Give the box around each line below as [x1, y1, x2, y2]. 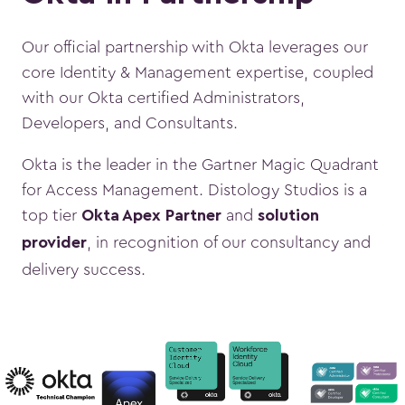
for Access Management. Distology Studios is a [22, 182, 367, 199]
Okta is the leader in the [22, 156, 202, 174]
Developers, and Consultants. [22, 115, 238, 132]
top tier [22, 207, 81, 224]
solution [258, 208, 319, 226]
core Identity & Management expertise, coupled [22, 64, 373, 81]
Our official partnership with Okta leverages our [22, 39, 368, 56]
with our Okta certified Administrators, [22, 89, 305, 107]
